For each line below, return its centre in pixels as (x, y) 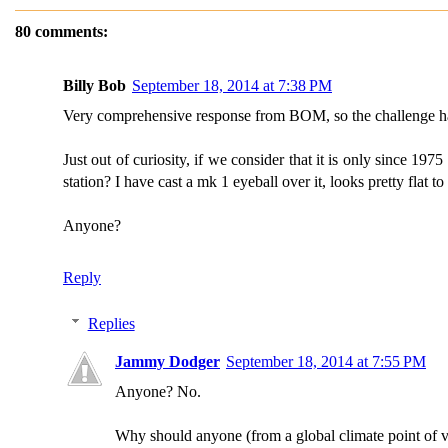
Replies (111, 323)
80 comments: (61, 31)
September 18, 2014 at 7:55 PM (326, 361)
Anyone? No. (158, 391)
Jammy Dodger (167, 361)
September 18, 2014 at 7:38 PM (232, 85)
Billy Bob (94, 85)
